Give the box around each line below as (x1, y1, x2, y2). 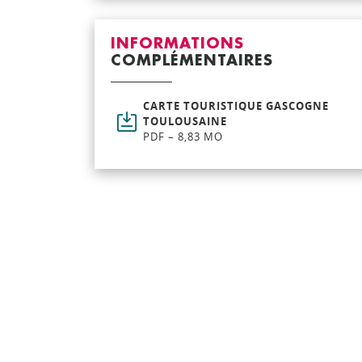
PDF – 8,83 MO (143, 129, 223, 144)
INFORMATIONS (111, 36, 244, 51)
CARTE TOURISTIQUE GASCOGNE (143, 99, 329, 113)
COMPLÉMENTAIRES (111, 53, 273, 68)
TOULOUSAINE (143, 114, 227, 128)
